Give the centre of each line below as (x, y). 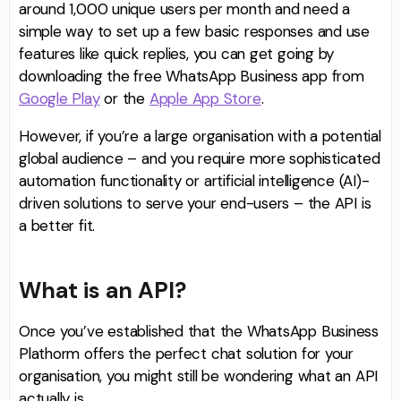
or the (124, 98)
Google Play (60, 98)
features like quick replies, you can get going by (177, 53)
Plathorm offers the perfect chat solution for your (186, 354)
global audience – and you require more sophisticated (200, 158)
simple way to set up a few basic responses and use (194, 31)
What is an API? (102, 291)
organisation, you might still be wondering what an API (199, 376)
